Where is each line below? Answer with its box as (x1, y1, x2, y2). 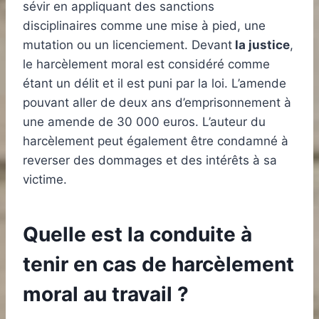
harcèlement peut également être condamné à (23, 134, 288, 149)
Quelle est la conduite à (23, 222, 252, 247)
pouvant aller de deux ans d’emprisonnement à (23, 95, 291, 110)
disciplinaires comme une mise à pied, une (23, 19, 266, 33)
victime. (23, 172, 67, 187)
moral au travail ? (23, 282, 189, 307)
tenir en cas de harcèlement (23, 252, 294, 277)
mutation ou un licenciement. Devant (23, 38, 232, 53)
